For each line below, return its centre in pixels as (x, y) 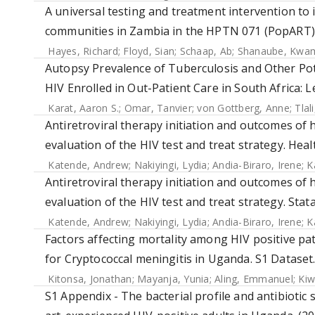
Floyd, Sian (149, 51)
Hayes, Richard (83, 51)
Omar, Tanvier (158, 108)
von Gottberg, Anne (243, 108)
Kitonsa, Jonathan (90, 279)
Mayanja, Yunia (173, 279)
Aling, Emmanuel (254, 279)
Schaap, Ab (206, 51)
